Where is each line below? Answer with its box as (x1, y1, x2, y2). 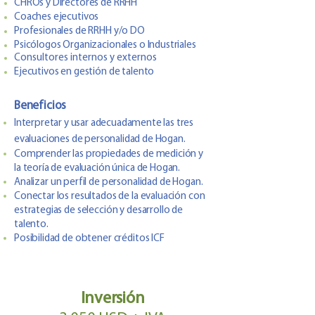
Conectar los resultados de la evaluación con (14, 191, 205, 202)
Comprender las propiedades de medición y (14, 149, 204, 160)
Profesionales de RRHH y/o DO (14, 26, 145, 37)
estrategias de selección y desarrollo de (14, 205, 184, 216)
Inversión (80, 290, 145, 307)
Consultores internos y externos (14, 53, 157, 63)
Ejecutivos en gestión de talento (14, 67, 155, 77)
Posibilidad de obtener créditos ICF (14, 233, 165, 244)
